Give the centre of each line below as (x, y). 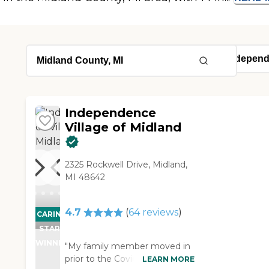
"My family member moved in (127, 246)
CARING (52, 214)
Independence (110, 113)
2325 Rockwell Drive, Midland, (126, 165)
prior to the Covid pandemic (123, 259)
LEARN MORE (168, 259)
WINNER (52, 243)
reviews (159, 213)
